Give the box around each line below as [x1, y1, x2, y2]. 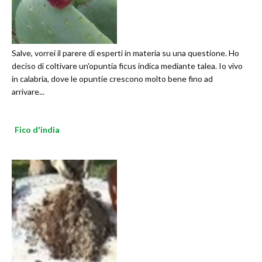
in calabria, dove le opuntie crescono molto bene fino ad [12, 74, 213, 84]
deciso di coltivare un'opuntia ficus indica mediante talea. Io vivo [12, 61, 243, 71]
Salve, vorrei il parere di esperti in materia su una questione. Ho [12, 48, 239, 58]
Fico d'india [15, 125, 60, 135]
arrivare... [12, 87, 44, 97]
